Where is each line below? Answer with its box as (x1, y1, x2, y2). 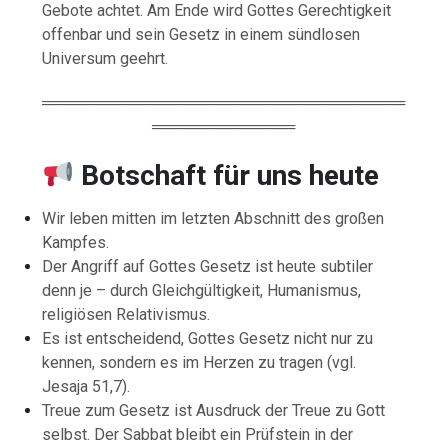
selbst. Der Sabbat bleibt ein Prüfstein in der (42, 424, 354, 444)
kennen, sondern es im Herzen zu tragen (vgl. (42, 352, 357, 372)
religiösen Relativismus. (42, 304, 211, 324)
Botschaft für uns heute (80, 158, 379, 192)
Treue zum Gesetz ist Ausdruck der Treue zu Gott (42, 400, 386, 420)
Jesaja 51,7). (42, 376, 131, 396)
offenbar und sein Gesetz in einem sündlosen (42, 24, 361, 44)
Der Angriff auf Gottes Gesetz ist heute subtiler (42, 256, 374, 276)
